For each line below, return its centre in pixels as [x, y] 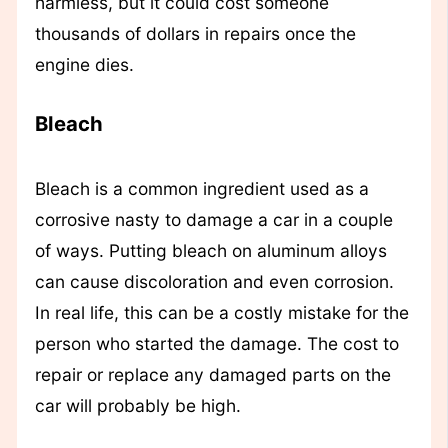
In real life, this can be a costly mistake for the [221, 312]
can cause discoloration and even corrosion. [214, 281]
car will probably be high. [137, 405]
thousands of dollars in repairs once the [195, 34]
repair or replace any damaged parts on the [212, 374]
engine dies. [84, 65]
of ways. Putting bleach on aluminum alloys [210, 250]
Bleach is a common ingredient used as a [201, 188]
